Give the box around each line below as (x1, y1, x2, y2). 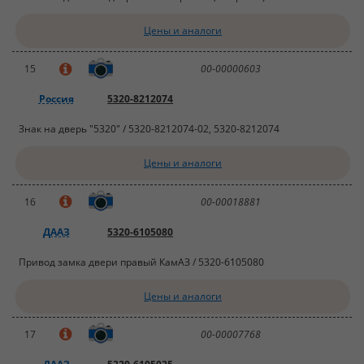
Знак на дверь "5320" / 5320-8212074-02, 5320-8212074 (19, 122, 280, 136)
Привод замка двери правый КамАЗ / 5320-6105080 (19, 254, 265, 269)
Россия (38, 92, 74, 106)
